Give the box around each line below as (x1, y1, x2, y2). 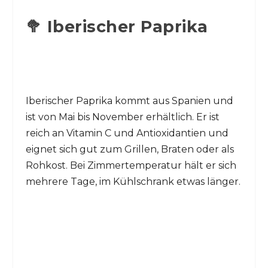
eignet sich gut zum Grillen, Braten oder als (25, 143, 234, 155)
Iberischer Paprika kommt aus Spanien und (25, 95, 233, 106)
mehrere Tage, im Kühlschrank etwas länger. (25, 175, 240, 187)
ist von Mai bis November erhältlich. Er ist (25, 111, 220, 123)
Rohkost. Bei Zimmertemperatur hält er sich (25, 159, 236, 171)
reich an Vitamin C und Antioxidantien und (25, 127, 229, 139)
